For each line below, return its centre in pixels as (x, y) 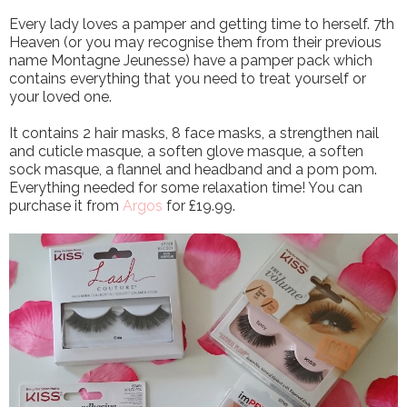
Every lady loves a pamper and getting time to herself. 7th (202, 24)
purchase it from (66, 205)
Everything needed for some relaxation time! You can (186, 187)
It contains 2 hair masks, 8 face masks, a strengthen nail (194, 133)
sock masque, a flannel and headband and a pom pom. (193, 169)
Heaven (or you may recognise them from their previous (195, 42)
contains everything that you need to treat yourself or (188, 78)
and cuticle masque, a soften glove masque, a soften (186, 151)
